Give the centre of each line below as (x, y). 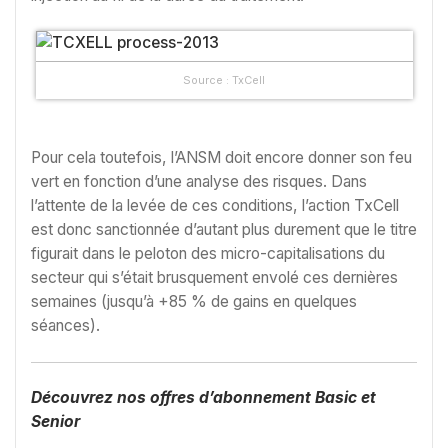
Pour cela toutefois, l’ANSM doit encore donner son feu (221, 158)
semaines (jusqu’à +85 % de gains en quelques (194, 302)
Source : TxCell (224, 79)
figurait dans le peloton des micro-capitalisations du (208, 254)
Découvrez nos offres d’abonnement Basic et (203, 397)
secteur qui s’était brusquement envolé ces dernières (214, 278)
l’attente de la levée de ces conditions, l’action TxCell (215, 206)
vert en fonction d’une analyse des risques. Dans (199, 182)
